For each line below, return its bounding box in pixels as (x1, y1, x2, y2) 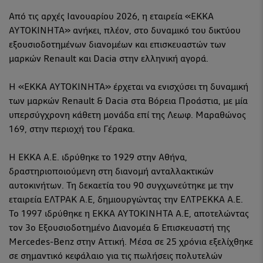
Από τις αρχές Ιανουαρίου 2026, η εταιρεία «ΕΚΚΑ (9, 12, 214, 22)
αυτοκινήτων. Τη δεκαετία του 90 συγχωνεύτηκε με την (9, 181, 234, 191)
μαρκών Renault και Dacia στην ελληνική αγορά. (9, 54, 211, 64)
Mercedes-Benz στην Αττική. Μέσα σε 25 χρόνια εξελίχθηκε (9, 237, 253, 247)
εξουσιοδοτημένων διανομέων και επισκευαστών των (9, 40, 226, 50)
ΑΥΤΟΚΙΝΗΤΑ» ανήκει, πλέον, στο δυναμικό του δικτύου (9, 26, 241, 36)
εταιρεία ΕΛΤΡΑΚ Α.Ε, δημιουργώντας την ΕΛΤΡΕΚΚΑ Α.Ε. (9, 195, 243, 205)
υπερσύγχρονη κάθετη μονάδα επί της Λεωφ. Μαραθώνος (9, 110, 246, 120)
